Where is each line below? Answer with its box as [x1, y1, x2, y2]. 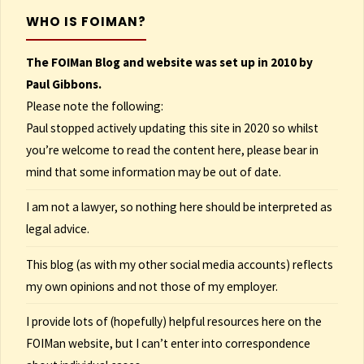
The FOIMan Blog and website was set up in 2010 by [25, 54, 313, 71]
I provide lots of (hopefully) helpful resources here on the [25, 313, 322, 329]
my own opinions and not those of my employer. [25, 278, 278, 294]
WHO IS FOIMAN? [25, 12, 146, 30]
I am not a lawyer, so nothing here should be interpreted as [25, 199, 332, 215]
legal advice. [25, 221, 89, 237]
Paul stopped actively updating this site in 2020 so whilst [25, 120, 318, 136]
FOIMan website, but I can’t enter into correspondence [25, 335, 310, 351]
